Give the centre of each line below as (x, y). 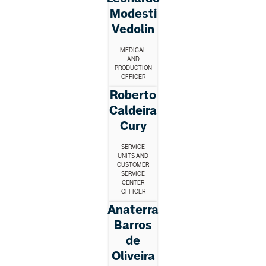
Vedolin (133, 29)
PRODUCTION (133, 68)
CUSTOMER (133, 165)
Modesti (133, 14)
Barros (133, 225)
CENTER (133, 183)
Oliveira (133, 256)
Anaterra (133, 210)
